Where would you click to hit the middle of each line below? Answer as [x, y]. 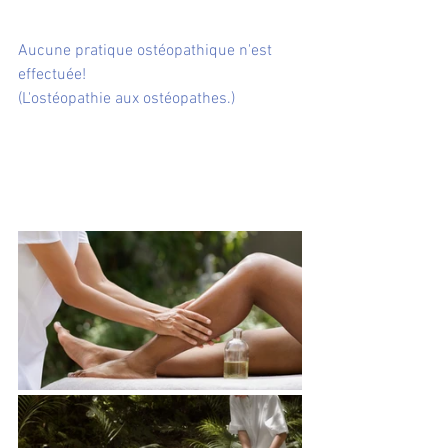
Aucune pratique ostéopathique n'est [147, 51]
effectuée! [54, 75]
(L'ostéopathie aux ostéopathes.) [126, 99]
